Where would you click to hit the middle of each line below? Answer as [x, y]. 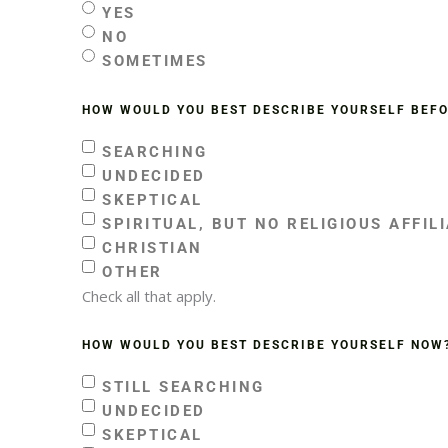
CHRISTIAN [152, 247]
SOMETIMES [155, 60]
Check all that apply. [149, 295]
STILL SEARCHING [183, 386]
